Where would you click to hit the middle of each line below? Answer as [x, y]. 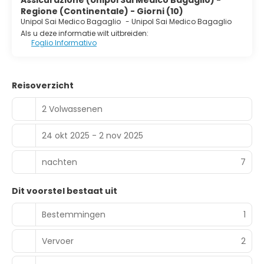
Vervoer [58, 241]
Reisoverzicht [43, 86]
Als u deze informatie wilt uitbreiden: [85, 34]
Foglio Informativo [64, 43]
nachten [60, 162]
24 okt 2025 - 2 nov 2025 [93, 135]
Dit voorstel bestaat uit [65, 191]
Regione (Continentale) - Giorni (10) [102, 11]
